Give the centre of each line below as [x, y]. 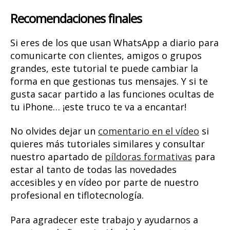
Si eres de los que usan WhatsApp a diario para [114, 42]
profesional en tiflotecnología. [77, 195]
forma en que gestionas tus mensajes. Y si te [109, 81]
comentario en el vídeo [149, 131]
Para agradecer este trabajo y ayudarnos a [104, 219]
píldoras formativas [148, 157]
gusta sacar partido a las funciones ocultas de [112, 94]
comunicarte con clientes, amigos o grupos [106, 55]
